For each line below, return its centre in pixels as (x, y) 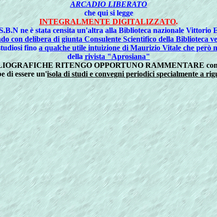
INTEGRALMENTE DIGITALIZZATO (108, 22)
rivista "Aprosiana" (117, 56)
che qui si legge (108, 13)
